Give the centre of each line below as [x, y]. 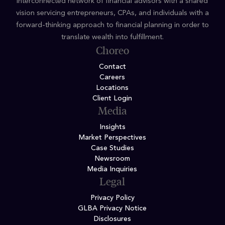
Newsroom [113, 159]
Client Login [113, 99]
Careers [113, 78]
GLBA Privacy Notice [113, 209]
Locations [113, 88]
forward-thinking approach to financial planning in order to [112, 26]
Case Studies [112, 148]
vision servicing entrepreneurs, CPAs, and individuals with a [112, 14]
